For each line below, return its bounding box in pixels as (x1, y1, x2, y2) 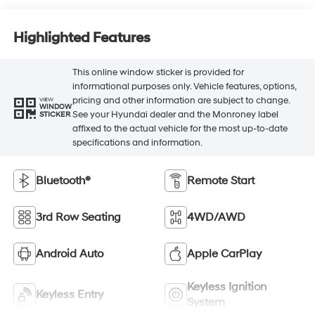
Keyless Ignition (187, 279, 266, 294)
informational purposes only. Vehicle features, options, (72, 80, 296, 92)
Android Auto (35, 246, 103, 261)
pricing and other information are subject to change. (72, 94, 290, 106)
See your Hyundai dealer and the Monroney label (72, 108, 278, 120)
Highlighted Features (13, 30, 150, 47)
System (187, 295, 225, 309)
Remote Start (187, 173, 255, 188)
